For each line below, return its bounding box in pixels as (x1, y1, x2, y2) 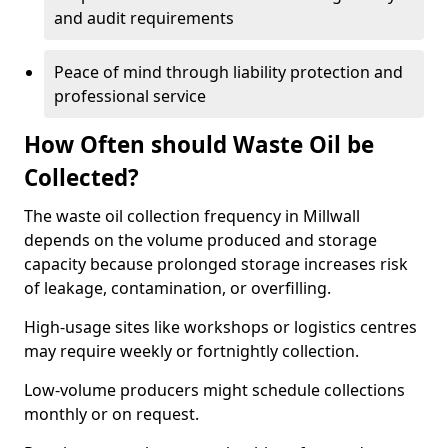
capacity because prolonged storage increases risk (24, 253, 408, 275)
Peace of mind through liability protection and (54, 61, 403, 83)
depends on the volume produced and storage (24, 229, 377, 251)
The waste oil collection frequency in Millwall (24, 205, 360, 227)
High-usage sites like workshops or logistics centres (24, 316, 417, 338)
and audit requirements (54, 7, 234, 29)
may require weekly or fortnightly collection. (24, 340, 359, 362)
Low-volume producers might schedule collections (24, 379, 405, 401)
